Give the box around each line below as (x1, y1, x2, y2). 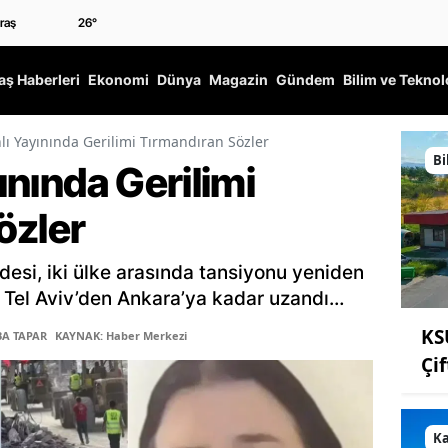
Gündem (276, 71, 335, 89)
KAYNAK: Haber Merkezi (55, 328, 187, 344)
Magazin (209, 71, 268, 89)
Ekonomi (88, 71, 149, 89)
